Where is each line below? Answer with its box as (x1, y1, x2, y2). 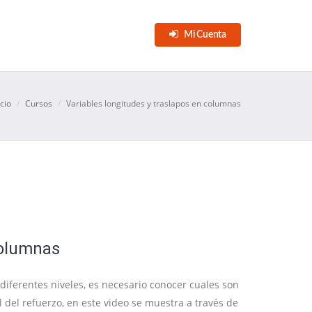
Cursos (25, 97, 52, 109)
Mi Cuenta (182, 30, 226, 40)
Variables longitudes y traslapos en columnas (66, 97, 241, 109)
